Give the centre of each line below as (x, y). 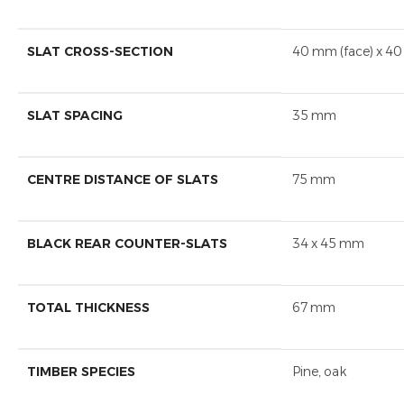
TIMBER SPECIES (81, 372)
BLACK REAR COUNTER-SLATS (127, 244)
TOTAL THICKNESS (88, 308)
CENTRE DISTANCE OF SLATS (123, 180)
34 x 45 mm (328, 244)
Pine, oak (319, 372)
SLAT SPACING (75, 116)
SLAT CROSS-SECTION (100, 52)
